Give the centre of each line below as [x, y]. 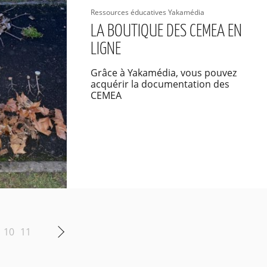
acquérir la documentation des [160, 84]
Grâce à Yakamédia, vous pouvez [163, 73]
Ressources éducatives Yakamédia [147, 12]
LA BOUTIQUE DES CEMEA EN [166, 32]
